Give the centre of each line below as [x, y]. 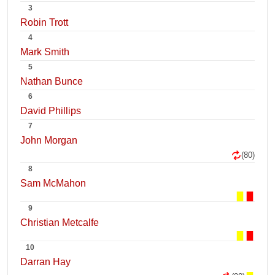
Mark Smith [45, 52]
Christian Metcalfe [60, 223]
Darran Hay [45, 262]
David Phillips [51, 111]
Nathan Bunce [52, 81]
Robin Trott [44, 22]
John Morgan [49, 140]
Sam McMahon [53, 183]
